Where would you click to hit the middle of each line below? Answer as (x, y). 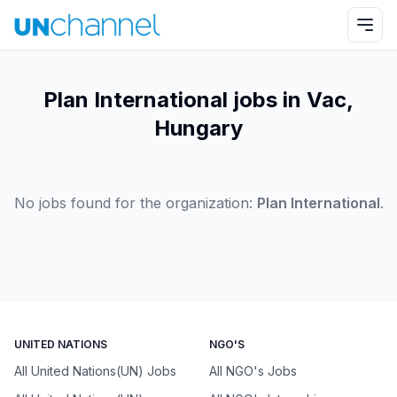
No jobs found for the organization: (133, 203)
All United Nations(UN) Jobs (95, 371)
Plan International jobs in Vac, (198, 100)
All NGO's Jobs (253, 371)
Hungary (198, 128)
